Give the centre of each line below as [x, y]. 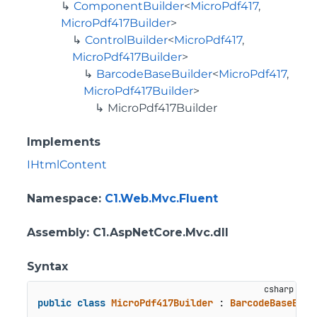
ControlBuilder [126, 40]
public [54, 303]
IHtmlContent [67, 165]
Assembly [57, 232]
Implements [64, 142]
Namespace [63, 198]
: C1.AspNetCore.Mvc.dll [157, 232]
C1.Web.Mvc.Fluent [161, 198]
